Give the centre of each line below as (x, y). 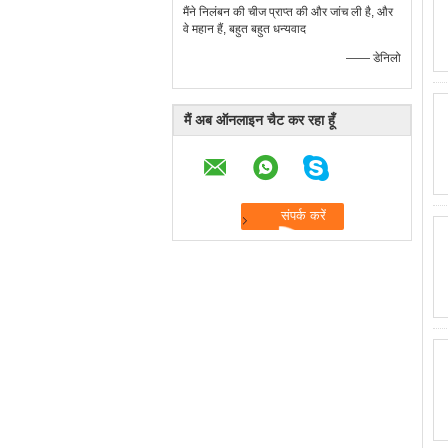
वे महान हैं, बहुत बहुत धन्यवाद (244, 29)
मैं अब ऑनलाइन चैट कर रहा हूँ (259, 120)
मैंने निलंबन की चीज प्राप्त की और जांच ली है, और (288, 12)
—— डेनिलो (373, 58)
